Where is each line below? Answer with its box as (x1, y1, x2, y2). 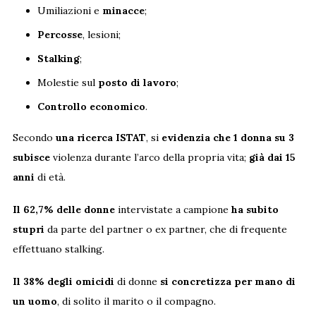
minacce (102, 4, 145, 17)
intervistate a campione (114, 202, 231, 216)
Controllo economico (37, 99, 145, 113)
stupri (12, 222, 44, 236)
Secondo (12, 130, 56, 144)
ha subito (231, 202, 279, 216)
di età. (34, 170, 66, 183)
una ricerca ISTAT (55, 130, 146, 144)
